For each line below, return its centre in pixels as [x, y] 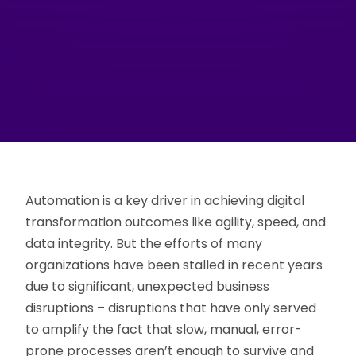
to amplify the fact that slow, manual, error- [164, 330]
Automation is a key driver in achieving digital [165, 201]
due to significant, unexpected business [148, 287]
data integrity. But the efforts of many [144, 244]
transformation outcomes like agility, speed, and [176, 222]
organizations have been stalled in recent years [174, 265]
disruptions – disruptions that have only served [171, 308]
